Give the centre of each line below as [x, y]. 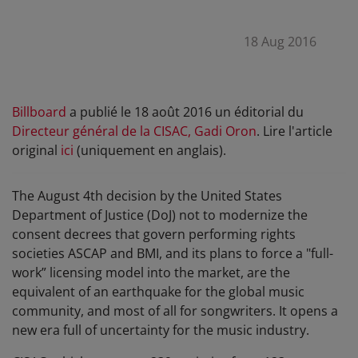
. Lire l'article [294, 131]
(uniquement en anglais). [150, 151]
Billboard [39, 112]
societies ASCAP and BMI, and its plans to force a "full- [173, 254]
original [36, 151]
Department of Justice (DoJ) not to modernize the [160, 215]
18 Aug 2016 [280, 42]
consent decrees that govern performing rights [154, 235]
